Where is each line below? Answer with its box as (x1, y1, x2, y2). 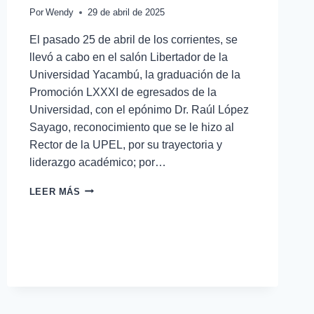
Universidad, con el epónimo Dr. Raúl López (29, 103, 249, 116)
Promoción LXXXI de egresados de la (29, 86, 217, 98)
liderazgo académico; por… (29, 156, 166, 168)
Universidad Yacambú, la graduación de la (29, 68, 240, 81)
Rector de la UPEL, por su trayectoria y (29, 138, 222, 151)
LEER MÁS (29, 186, 81, 197)
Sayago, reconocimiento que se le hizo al (29, 121, 234, 133)
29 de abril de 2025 (87, 6, 165, 18)
